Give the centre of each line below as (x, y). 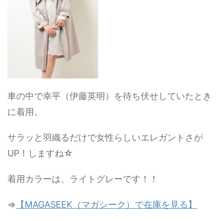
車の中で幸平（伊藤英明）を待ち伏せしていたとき (110, 96)
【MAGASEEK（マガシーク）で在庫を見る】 (106, 204)
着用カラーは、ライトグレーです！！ (83, 179)
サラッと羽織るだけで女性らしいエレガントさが (105, 137)
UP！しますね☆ (40, 153)
